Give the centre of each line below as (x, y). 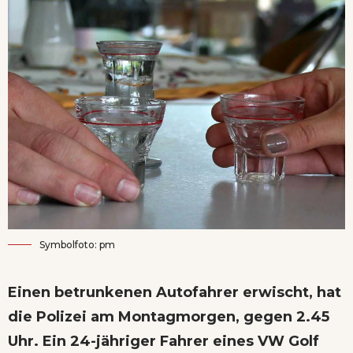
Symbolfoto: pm (77, 244)
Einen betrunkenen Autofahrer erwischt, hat (175, 292)
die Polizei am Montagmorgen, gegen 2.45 (169, 316)
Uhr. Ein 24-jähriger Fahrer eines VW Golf (163, 341)
